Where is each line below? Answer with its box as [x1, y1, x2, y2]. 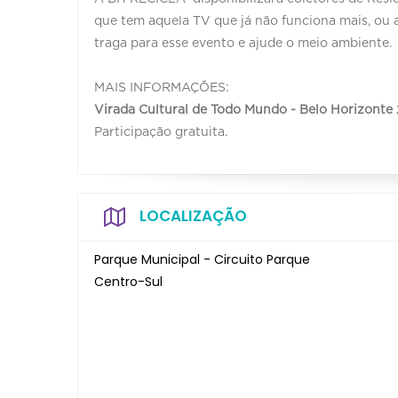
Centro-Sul [94, 273, 163, 291]
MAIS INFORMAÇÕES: [94, 82, 229, 94]
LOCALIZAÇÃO [139, 205, 247, 227]
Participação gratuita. [94, 126, 227, 139]
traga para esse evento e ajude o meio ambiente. [94, 37, 392, 50]
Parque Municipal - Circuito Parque [94, 251, 310, 268]
